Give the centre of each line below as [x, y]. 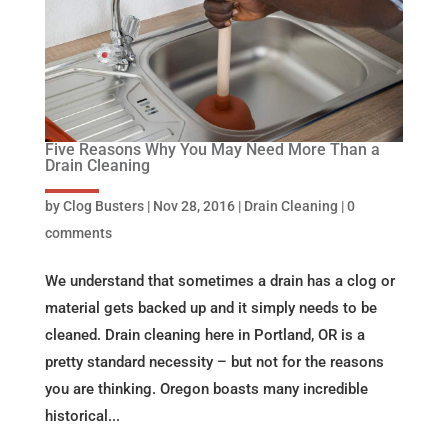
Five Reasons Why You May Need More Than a [212, 149]
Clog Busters [103, 206]
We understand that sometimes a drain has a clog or [219, 281]
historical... [82, 416]
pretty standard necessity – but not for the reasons [214, 362]
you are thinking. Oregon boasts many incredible [206, 389]
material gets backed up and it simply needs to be [210, 308]
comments [78, 233]
